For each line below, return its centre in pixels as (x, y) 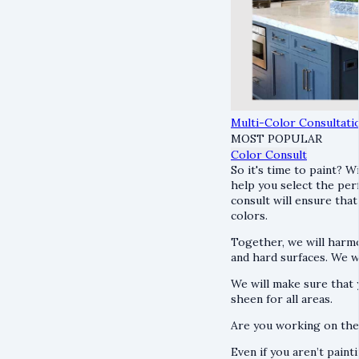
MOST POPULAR (276, 139)
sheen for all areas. (282, 299)
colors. (251, 216)
